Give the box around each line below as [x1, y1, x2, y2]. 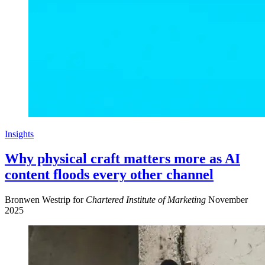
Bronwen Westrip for [5, 195, 86, 205]
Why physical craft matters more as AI [5, 151, 240, 167]
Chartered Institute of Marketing [86, 195, 206, 205]
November [208, 195, 248, 205]
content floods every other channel [5, 167, 214, 183]
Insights [5, 128, 34, 139]
